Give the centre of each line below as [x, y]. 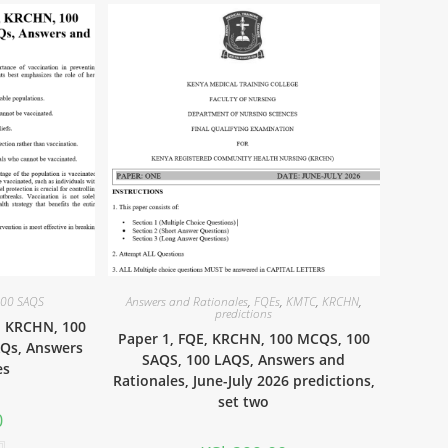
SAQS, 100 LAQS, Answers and [244, 360]
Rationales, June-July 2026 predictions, [243, 381]
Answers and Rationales [186, 302]
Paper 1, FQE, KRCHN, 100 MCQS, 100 [243, 339]
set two [244, 402]
